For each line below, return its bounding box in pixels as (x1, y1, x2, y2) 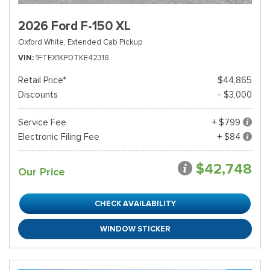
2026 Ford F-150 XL (18, 18, 131, 34)
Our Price (18, 165, 65, 178)
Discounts (18, 89, 58, 100)
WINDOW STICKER (99, 224, 171, 234)
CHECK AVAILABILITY (94, 198, 176, 209)
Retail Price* (18, 75, 66, 86)
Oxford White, (18, 37, 66, 47)
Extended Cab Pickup (67, 37, 142, 47)
